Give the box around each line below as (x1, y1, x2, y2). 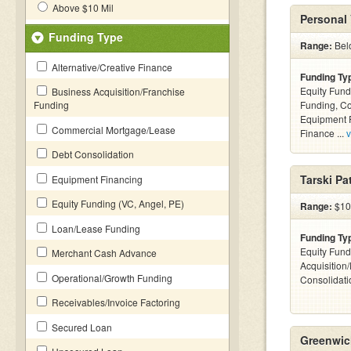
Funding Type (49, 29, 123, 45)
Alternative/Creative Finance (49, 60, 172, 74)
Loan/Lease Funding (49, 222, 140, 235)
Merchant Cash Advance (49, 246, 157, 259)
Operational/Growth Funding (49, 271, 172, 284)
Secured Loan (49, 320, 112, 334)
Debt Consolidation (49, 147, 134, 161)
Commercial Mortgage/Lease (49, 123, 175, 136)
